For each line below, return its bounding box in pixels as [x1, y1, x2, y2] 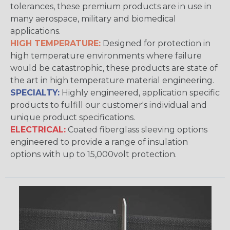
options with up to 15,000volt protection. [10, 149, 177, 160]
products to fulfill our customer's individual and [10, 100, 207, 110]
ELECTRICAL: [10, 125, 66, 135]
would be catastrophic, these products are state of [10, 63, 218, 73]
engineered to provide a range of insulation [10, 137, 188, 147]
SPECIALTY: [10, 88, 60, 98]
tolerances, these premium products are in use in [10, 2, 212, 12]
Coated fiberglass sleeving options [66, 125, 207, 135]
